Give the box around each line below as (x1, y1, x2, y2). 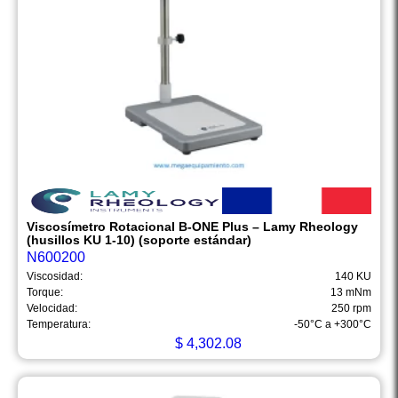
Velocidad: (27, 302, 77, 315)
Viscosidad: (27, 270, 83, 283)
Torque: (27, 286, 63, 299)
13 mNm (330, 286, 371, 299)
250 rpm (331, 302, 371, 315)
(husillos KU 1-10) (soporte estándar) (27, 233, 251, 248)
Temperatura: (27, 318, 91, 331)
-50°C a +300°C (294, 318, 371, 331)
